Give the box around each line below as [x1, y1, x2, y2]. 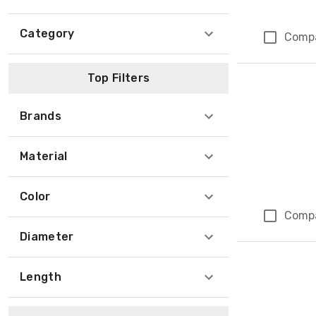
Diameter [20, 230, 74, 243]
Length [20, 270, 61, 284]
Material [20, 150, 68, 163]
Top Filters [87, 71, 150, 85]
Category [20, 27, 75, 40]
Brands [20, 109, 61, 123]
